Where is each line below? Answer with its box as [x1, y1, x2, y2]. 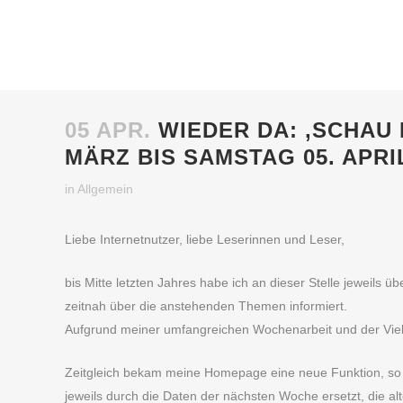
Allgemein [77, 182, 133, 196]
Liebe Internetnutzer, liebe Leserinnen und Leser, [65, 232, 345, 246]
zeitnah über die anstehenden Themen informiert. [65, 299, 347, 313]
